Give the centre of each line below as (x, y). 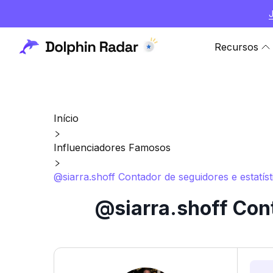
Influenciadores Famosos (112, 147)
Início (66, 118)
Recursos (236, 47)
